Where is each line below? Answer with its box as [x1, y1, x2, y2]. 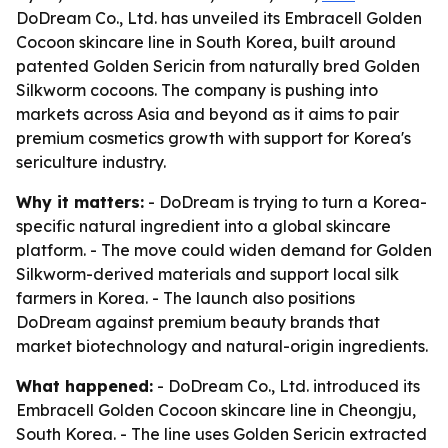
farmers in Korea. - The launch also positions [16, 288, 355, 308]
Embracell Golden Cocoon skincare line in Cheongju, [16, 400, 416, 420]
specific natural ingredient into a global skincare [16, 216, 391, 236]
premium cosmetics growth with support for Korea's [16, 128, 411, 148]
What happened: [16, 376, 153, 396]
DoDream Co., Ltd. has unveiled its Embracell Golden [16, 8, 422, 28]
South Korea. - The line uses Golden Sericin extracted [16, 424, 427, 444]
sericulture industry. [16, 152, 166, 172]
